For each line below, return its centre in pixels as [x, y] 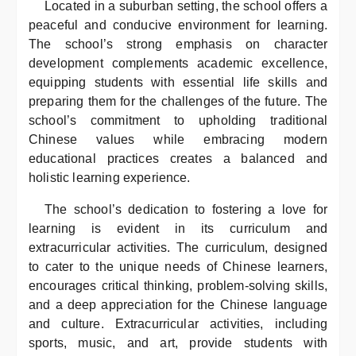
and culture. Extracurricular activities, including [178, 324]
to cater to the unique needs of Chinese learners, [178, 267]
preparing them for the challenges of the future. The [178, 101]
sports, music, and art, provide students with [178, 343]
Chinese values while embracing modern [178, 139]
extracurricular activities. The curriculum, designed [178, 248]
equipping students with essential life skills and [178, 82]
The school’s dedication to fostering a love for [186, 209]
